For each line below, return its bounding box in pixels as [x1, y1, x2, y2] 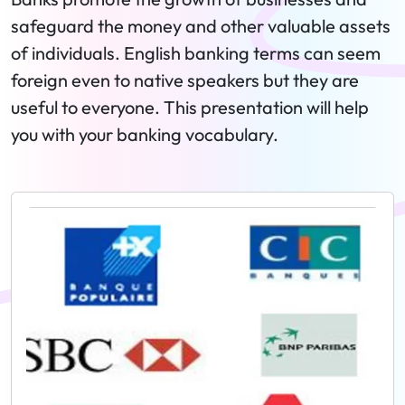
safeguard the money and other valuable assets [11, 14, 391, 37]
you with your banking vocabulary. [11, 123, 278, 146]
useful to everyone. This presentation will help [11, 96, 369, 118]
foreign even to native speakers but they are [11, 69, 359, 91]
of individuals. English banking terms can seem [11, 42, 381, 64]
